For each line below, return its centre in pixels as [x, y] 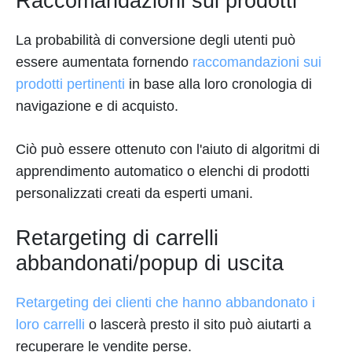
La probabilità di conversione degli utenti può [156, 40]
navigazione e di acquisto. [99, 106]
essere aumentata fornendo [104, 62]
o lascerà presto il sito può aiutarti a [200, 325]
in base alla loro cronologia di [220, 84]
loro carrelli [52, 325]
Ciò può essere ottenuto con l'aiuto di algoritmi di [168, 150]
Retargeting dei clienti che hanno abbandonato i [165, 303]
